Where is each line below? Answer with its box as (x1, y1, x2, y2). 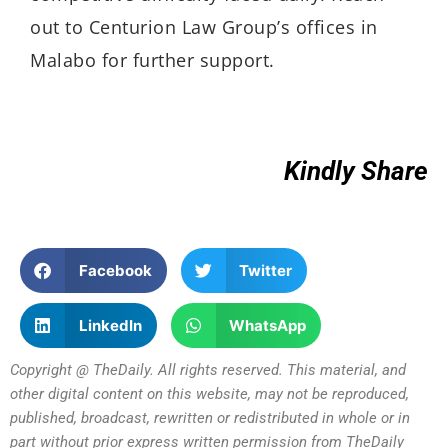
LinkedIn (78, 315, 142, 335)
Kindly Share (284, 155, 428, 186)
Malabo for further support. (30, 48, 275, 73)
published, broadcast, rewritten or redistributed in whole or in (10, 409, 410, 428)
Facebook (78, 260, 152, 280)
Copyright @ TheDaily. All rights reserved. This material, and (10, 361, 406, 380)
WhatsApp (229, 315, 306, 335)
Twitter (239, 260, 292, 280)
